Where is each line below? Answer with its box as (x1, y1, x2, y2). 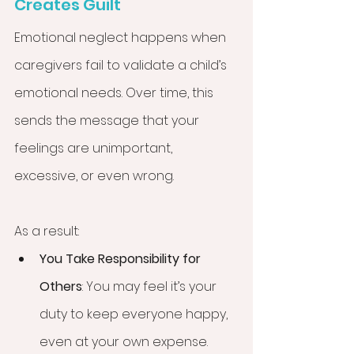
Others (40, 277, 82, 296)
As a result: (14, 222, 79, 241)
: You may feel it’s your (82, 277, 220, 296)
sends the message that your (14, 111, 202, 130)
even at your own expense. (40, 333, 208, 352)
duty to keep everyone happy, (40, 305, 231, 324)
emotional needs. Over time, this (14, 84, 217, 103)
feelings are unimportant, (14, 139, 175, 158)
